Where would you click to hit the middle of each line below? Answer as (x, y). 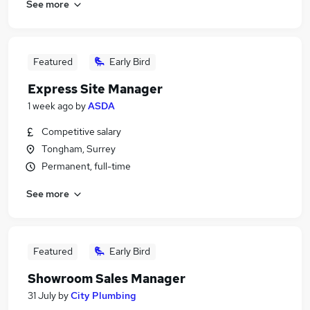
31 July (42, 295)
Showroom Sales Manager (107, 279)
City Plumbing (103, 295)
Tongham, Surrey (79, 149)
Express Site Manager (95, 89)
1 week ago (51, 106)
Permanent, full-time (86, 166)
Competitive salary (81, 131)
